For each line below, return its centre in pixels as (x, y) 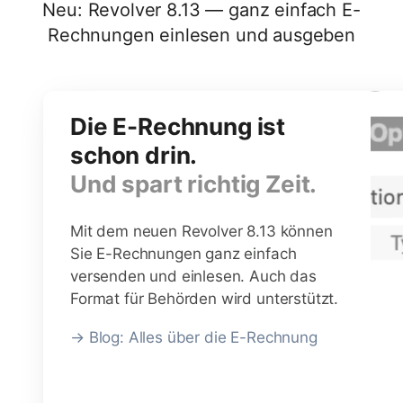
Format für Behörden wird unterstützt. (205, 298)
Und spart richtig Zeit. (194, 184)
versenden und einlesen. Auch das (193, 276)
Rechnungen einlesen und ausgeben (201, 35)
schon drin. (134, 155)
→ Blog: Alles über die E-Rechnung (194, 337)
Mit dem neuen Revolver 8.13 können (201, 231)
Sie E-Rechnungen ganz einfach (184, 253)
